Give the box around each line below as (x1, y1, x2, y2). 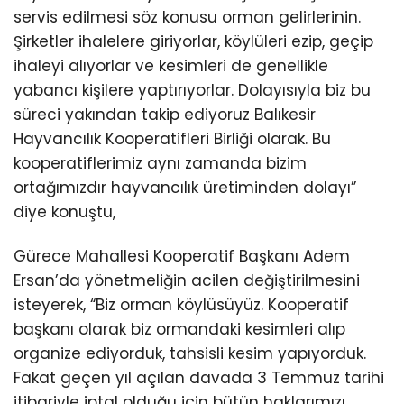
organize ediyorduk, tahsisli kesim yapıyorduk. (14, 342, 366, 364)
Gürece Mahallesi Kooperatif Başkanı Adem (14, 244, 350, 267)
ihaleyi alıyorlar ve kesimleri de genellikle (14, 54, 328, 77)
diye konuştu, (14, 200, 115, 223)
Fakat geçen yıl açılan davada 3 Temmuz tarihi (14, 366, 384, 389)
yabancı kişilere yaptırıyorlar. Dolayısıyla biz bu (14, 78, 371, 101)
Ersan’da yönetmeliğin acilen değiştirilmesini (14, 269, 360, 291)
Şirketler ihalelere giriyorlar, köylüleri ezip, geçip (14, 30, 373, 52)
